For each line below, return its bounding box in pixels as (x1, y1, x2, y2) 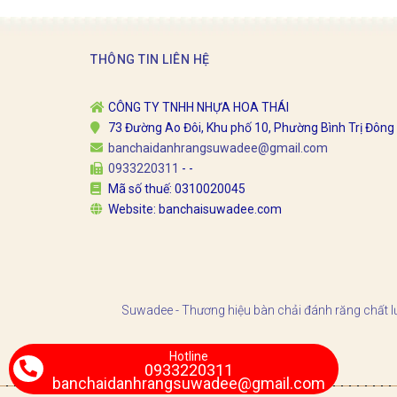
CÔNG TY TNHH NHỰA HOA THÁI (108, 99, 289, 114)
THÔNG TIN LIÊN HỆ (90, 51, 210, 66)
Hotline (169, 349, 208, 363)
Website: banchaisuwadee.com (108, 201, 282, 216)
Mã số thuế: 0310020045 (108, 181, 245, 196)
